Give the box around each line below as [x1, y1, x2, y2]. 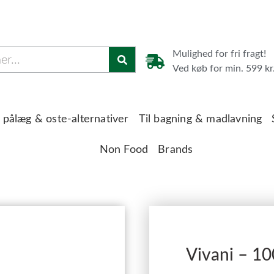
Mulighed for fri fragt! [172, 49, 267, 59]
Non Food [99, 144, 149, 155]
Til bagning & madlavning [138, 114, 262, 125]
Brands [158, 144, 193, 155]
